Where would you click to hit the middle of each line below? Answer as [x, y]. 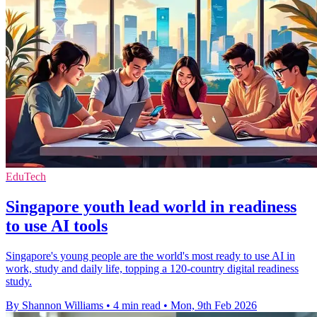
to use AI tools [57, 225]
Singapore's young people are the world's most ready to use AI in [150, 255]
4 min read [137, 305]
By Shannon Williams [54, 305]
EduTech [26, 176]
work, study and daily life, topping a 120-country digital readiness [152, 268]
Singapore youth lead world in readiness [151, 206]
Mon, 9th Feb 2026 [214, 305]
